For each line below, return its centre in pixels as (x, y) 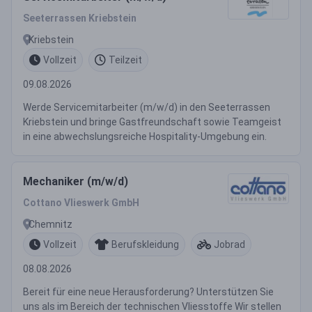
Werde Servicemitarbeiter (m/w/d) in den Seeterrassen (147, 107)
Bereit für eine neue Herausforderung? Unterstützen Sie (148, 292)
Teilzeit (125, 60)
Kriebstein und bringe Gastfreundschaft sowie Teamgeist (152, 122)
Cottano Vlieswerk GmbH (81, 203)
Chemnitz (50, 224)
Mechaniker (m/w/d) (76, 181)
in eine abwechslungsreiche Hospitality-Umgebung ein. (145, 136)
